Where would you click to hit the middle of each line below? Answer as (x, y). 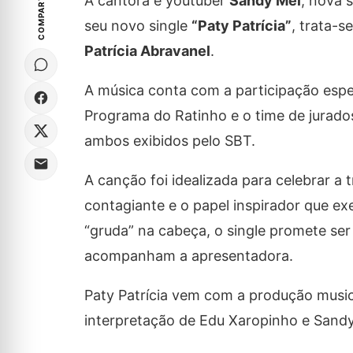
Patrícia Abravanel (147, 51)
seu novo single (137, 26)
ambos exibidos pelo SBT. (169, 141)
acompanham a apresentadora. (188, 256)
